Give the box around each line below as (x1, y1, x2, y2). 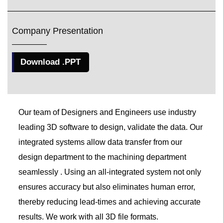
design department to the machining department (18, 152, 186, 161)
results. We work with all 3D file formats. (18, 212, 158, 221)
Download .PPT (20, 57, 81, 67)
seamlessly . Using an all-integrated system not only (18, 167, 201, 176)
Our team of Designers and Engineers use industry (18, 108, 196, 116)
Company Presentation (12, 25, 103, 36)
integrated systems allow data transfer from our (18, 137, 182, 146)
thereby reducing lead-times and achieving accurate (18, 197, 201, 206)
